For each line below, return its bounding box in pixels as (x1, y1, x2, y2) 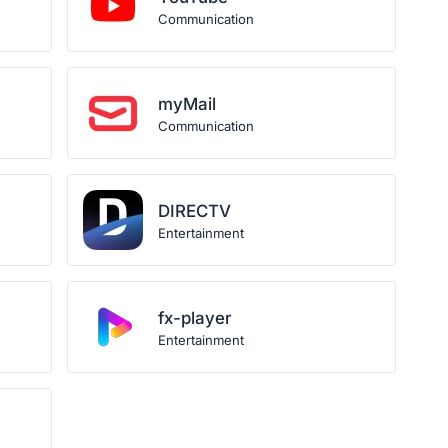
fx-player (158, 308, 233, 328)
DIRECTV (158, 201, 232, 221)
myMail (158, 94, 217, 114)
